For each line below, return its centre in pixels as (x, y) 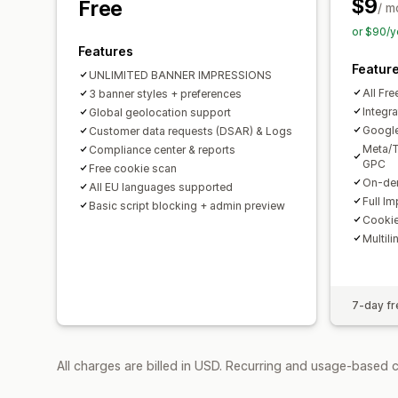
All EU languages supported (161, 187)
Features (106, 51)
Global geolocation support (160, 112)
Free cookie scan (133, 168)
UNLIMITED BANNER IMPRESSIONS (180, 75)
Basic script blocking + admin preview (187, 205)
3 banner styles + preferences (165, 93)
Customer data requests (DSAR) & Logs (191, 131)
